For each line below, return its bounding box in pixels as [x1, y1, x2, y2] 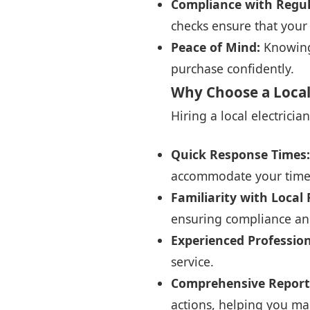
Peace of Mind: [171, 39, 260, 55]
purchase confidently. [171, 60, 294, 77]
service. [171, 253, 214, 270]
